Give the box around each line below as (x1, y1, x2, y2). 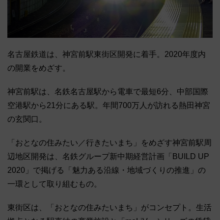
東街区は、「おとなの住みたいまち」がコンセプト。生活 (7, 203, 212, 212)
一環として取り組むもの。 (7, 180, 102, 189)
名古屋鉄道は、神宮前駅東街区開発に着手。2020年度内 (7, 50, 206, 59)
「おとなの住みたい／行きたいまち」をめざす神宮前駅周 (7, 138, 212, 147)
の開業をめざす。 (7, 64, 70, 73)
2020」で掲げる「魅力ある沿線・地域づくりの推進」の (7, 166, 206, 175)
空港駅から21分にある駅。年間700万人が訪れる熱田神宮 (7, 101, 210, 110)
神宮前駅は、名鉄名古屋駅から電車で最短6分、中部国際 (7, 87, 208, 96)
